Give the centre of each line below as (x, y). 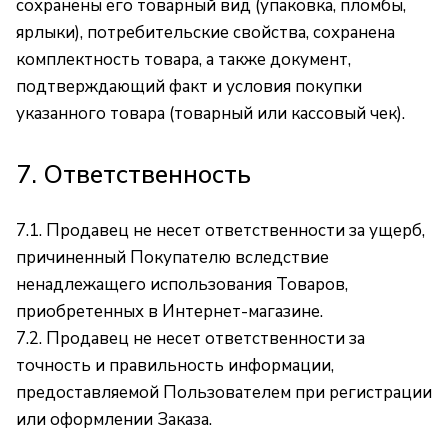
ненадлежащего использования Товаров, (182, 284)
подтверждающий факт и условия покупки (189, 86)
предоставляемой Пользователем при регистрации (224, 392)
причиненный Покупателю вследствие (172, 257)
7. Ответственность (133, 174)
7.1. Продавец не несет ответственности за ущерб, (220, 230)
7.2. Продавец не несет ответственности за (190, 338)
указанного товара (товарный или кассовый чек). (210, 113)
